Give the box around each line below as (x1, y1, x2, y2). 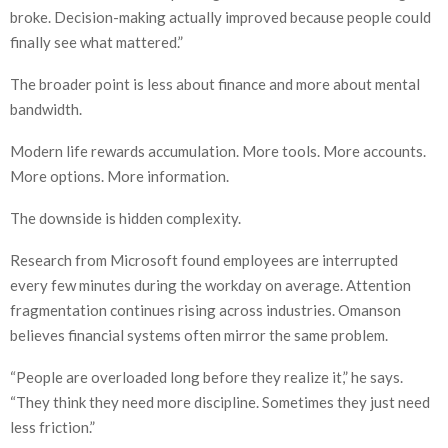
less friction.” (10, 418, 95, 437)
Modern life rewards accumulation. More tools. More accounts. (10, 142, 426, 161)
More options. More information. (10, 167, 229, 186)
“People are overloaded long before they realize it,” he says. (10, 368, 403, 387)
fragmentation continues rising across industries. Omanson (10, 301, 401, 320)
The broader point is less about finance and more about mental (10, 75, 420, 94)
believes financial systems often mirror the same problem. (10, 326, 388, 345)
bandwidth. (10, 100, 82, 119)
